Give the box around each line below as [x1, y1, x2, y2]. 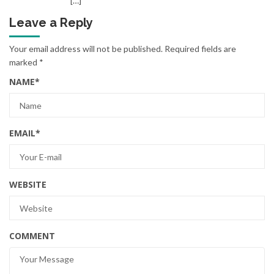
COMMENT [9, 230, 55, 242]
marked [9, 57, 39, 68]
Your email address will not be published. [9, 43, 163, 54]
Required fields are [165, 43, 236, 54]
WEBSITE [9, 179, 46, 191]
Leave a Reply [9, 15, 93, 31]
